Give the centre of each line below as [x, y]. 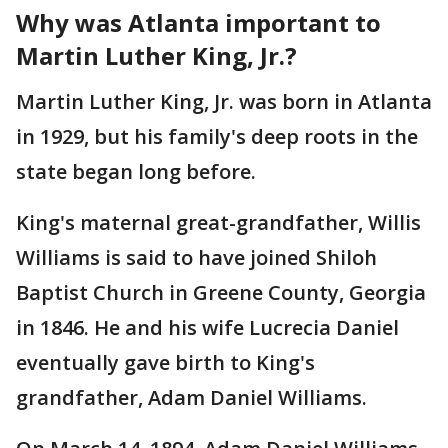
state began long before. [136, 172]
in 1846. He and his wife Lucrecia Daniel [207, 328]
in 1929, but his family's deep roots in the [217, 137]
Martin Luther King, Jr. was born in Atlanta [224, 102]
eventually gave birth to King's [165, 363]
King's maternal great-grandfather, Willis [218, 223]
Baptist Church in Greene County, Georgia [221, 293]
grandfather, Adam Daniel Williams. [191, 398]
